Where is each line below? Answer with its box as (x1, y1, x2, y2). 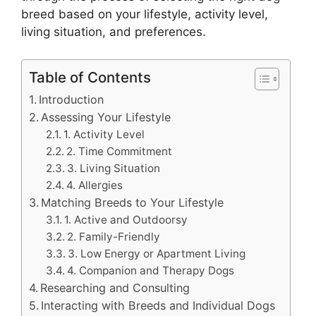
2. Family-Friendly (67, 229, 161, 243)
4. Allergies (66, 178, 123, 192)
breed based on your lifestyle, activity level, (21, 7, 268, 22)
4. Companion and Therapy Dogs (67, 263, 235, 277)
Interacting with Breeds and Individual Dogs (41, 298, 276, 312)
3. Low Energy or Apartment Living (68, 246, 246, 260)
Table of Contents (29, 68, 151, 86)
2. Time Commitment (66, 144, 173, 158)
